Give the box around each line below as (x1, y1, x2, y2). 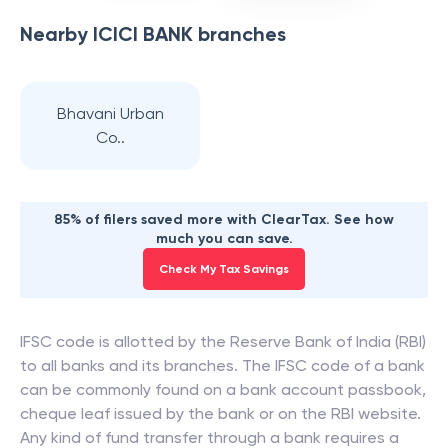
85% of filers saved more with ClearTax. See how (54, 211, 394, 228)
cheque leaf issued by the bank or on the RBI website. (20, 404, 421, 423)
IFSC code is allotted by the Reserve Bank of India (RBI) (20, 332, 426, 351)
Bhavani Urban (56, 104, 164, 123)
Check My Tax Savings (159, 262, 289, 276)
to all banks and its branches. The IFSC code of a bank (20, 356, 425, 375)
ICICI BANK (93, 22, 193, 46)
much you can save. (155, 230, 293, 247)
